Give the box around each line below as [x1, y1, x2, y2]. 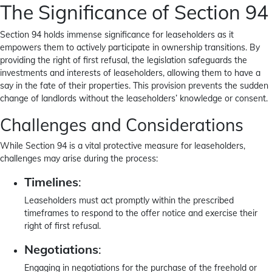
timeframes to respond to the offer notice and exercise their [24, 208, 257, 219]
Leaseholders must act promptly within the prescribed [24, 195, 234, 206]
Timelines [24, 174, 78, 189]
